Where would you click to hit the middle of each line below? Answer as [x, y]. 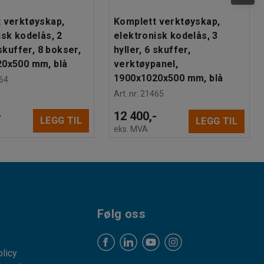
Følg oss [121, 214]
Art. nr [125, 93]
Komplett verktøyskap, [167, 21]
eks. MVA [131, 129]
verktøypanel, [146, 64]
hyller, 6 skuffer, [152, 49]
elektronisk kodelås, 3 [166, 35]
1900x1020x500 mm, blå [169, 78]
